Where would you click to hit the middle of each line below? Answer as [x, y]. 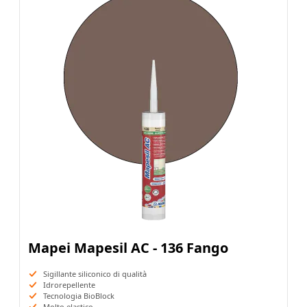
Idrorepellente [69, 285]
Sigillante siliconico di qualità [95, 274]
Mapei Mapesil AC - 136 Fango [128, 248]
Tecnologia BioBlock [79, 296]
